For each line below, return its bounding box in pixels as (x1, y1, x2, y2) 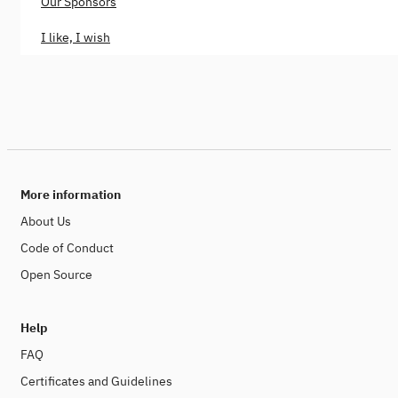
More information (20, 187, 121, 203)
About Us (20, 213, 71, 229)
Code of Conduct (20, 240, 114, 256)
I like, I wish (41, 28, 110, 45)
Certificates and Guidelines (20, 373, 172, 389)
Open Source (20, 267, 92, 283)
